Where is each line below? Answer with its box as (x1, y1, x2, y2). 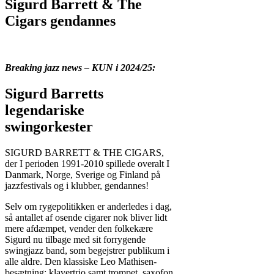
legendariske (5, 102, 84, 118)
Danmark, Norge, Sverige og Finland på (5, 169, 160, 180)
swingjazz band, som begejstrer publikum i (5, 245, 169, 256)
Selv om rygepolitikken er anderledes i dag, (5, 201, 172, 212)
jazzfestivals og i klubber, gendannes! (5, 180, 149, 191)
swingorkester (5, 118, 93, 135)
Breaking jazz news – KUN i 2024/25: (5, 62, 155, 73)
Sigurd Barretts (5, 85, 103, 102)
